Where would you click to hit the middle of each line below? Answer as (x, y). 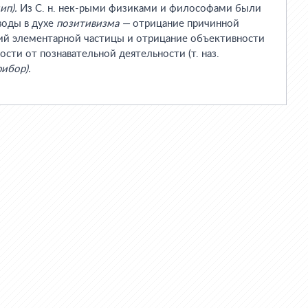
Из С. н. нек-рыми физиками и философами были (139, 9)
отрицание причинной (185, 24)
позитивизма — (93, 24)
